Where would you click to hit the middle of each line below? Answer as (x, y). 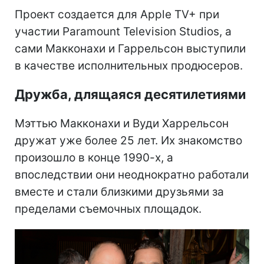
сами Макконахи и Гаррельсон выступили (130, 48)
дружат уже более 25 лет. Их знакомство (128, 140)
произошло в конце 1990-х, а (94, 157)
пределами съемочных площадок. (108, 209)
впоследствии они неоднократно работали (132, 174)
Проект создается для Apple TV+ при (117, 14)
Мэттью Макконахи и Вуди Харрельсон (122, 123)
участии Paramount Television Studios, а (123, 31)
